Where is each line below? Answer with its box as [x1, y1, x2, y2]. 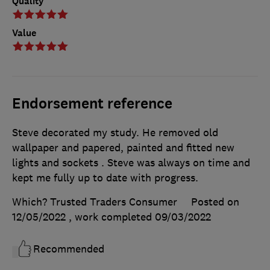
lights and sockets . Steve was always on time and [12, 155, 250, 169]
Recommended [33, 242, 104, 256]
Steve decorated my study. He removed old [12, 125, 218, 139]
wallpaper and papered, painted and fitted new [12, 140, 234, 154]
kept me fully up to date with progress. [12, 171, 198, 184]
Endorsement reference [12, 93, 172, 113]
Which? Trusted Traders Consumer [12, 195, 177, 209]
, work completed [69, 210, 155, 224]
